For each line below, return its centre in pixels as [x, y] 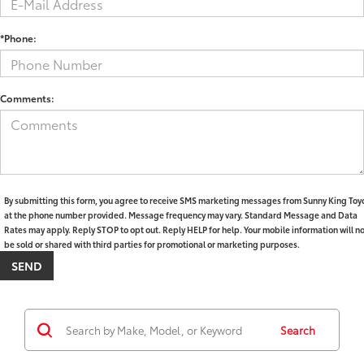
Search [298, 330]
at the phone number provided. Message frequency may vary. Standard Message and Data [181, 215]
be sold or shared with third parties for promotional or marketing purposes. [152, 245]
